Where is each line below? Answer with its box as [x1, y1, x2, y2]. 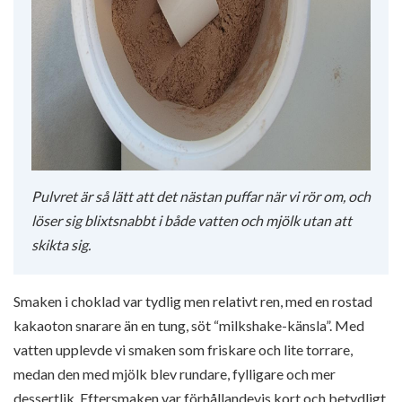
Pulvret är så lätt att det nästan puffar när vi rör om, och [31, 187, 371, 205]
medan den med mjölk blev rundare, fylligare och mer [13, 364, 336, 382]
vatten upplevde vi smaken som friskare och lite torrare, [13, 340, 353, 358]
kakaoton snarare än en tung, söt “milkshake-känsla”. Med [13, 316, 364, 334]
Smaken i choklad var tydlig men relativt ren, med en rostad [13, 292, 372, 310]
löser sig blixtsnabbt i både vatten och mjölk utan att [31, 211, 352, 229]
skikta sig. [31, 235, 91, 253]
